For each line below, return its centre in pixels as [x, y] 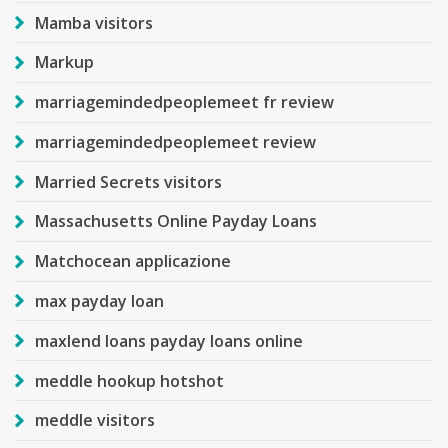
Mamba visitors [94, 22]
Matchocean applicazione [133, 261]
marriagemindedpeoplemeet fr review [184, 102]
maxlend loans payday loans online [169, 340]
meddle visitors [95, 420]
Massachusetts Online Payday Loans [176, 221]
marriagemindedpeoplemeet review [175, 141]
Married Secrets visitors [128, 181]
